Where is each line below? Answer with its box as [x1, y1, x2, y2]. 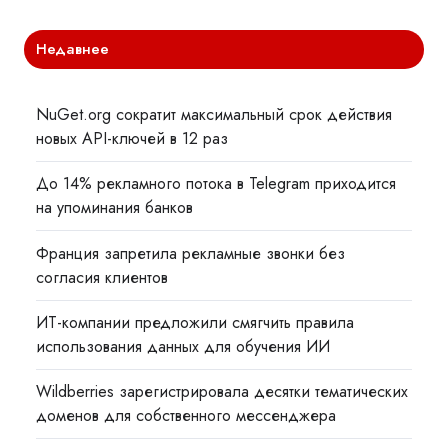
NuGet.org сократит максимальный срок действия [36, 103, 393, 127]
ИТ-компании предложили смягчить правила [36, 310, 355, 334]
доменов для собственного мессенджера [36, 403, 337, 427]
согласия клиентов [36, 265, 169, 289]
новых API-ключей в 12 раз [36, 127, 229, 151]
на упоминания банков [36, 196, 194, 220]
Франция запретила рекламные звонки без [36, 241, 346, 265]
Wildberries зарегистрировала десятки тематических [36, 379, 409, 403]
